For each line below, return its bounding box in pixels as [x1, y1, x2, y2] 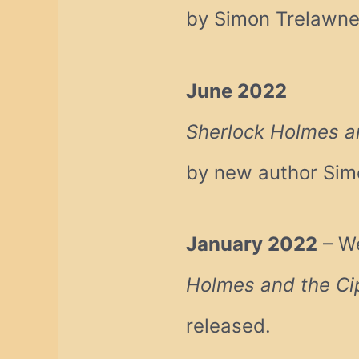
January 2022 [186, 232, 318, 256]
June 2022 [186, 79, 288, 103]
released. [186, 314, 272, 338]
